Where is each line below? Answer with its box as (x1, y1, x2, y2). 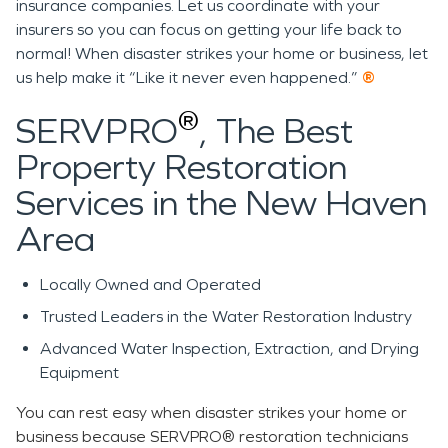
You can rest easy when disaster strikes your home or (16, 403, 407, 422)
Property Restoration (16, 146, 347, 189)
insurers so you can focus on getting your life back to (16, 20, 402, 39)
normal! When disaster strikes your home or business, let (16, 44, 428, 63)
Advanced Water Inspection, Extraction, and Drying (40, 339, 419, 358)
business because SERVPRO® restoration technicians (16, 427, 408, 446)
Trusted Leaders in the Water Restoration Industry (40, 307, 412, 326)
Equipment (40, 363, 119, 382)
